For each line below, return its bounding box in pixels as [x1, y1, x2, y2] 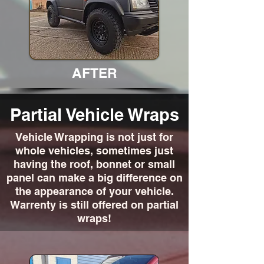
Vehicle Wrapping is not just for [15, 131, 173, 143]
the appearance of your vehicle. [15, 185, 174, 197]
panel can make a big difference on [6, 171, 183, 184]
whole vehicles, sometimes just [15, 144, 173, 157]
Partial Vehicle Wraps [9, 104, 179, 125]
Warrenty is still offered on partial [10, 199, 179, 211]
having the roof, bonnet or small [14, 158, 175, 170]
